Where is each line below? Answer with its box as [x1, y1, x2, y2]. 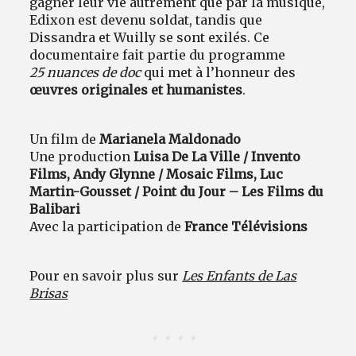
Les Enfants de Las [182, 268, 297, 284]
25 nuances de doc [29, 64, 141, 81]
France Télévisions [184, 219, 308, 235]
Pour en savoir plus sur [29, 268, 183, 284]
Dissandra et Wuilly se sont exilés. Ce [29, 29, 270, 46]
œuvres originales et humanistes [29, 82, 243, 99]
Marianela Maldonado [99, 131, 242, 148]
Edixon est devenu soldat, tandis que [29, 12, 263, 29]
